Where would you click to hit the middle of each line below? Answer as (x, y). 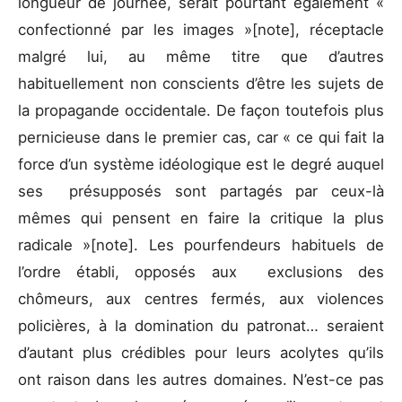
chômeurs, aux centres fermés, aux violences (201, 298)
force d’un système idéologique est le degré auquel (201, 164)
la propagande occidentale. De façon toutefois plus (201, 110)
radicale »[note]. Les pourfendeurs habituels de (201, 245)
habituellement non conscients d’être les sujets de (201, 83)
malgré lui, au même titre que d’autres (201, 56)
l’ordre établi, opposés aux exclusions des (201, 271)
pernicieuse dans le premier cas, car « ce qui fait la (201, 137)
